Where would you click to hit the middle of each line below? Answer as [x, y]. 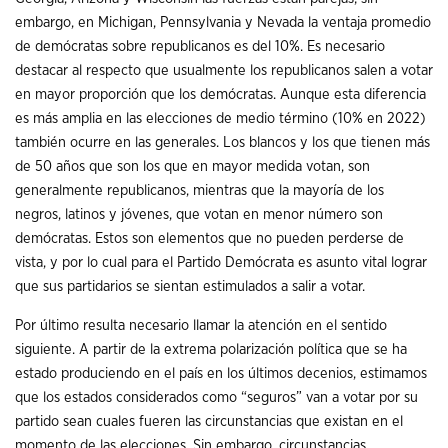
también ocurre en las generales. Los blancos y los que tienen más [222, 142]
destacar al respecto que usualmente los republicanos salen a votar [224, 70]
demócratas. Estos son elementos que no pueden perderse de [209, 238]
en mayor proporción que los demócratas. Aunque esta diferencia [220, 94]
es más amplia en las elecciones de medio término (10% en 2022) [220, 118]
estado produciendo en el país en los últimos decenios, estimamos [221, 373]
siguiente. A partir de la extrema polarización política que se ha [211, 349]
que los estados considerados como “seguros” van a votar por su [216, 397]
